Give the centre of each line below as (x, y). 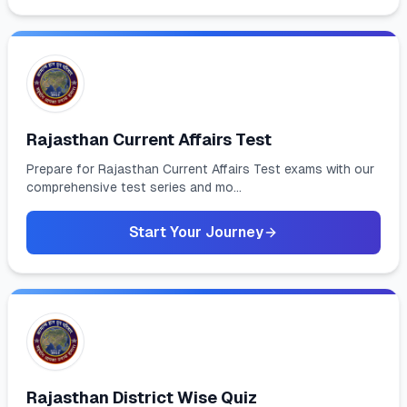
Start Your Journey (196, 232)
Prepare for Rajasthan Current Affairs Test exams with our (200, 169)
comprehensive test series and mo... (134, 187)
